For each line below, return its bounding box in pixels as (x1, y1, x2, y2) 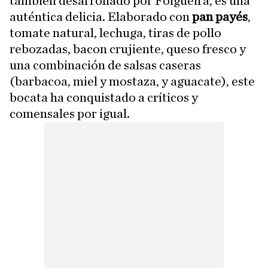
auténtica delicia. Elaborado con (10, 10, 192, 23)
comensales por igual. (10, 107, 130, 120)
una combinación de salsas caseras (10, 59, 201, 72)
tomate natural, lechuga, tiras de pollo (10, 26, 221, 39)
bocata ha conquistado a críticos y (10, 91, 198, 104)
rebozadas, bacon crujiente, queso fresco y (10, 42, 246, 56)
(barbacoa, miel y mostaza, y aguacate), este (10, 75, 255, 88)
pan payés (192, 10, 248, 23)
